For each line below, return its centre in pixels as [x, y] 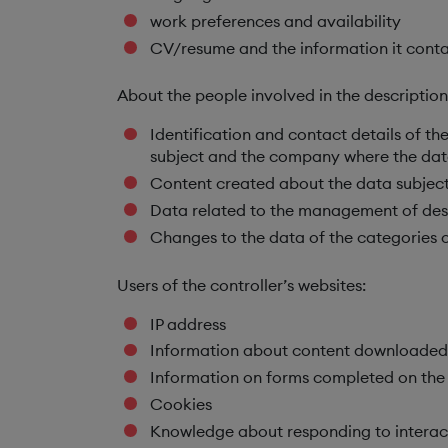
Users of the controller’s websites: [241, 284]
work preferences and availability [275, 20]
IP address [187, 323]
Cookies [180, 403]
